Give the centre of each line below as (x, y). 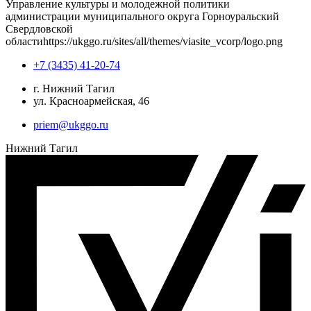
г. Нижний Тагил (74, 88)
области (24, 41)
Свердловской (39, 28)
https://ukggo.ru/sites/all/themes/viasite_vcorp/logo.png (163, 41)
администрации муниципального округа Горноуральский (142, 16)
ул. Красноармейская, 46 (91, 101)
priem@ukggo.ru (71, 124)
